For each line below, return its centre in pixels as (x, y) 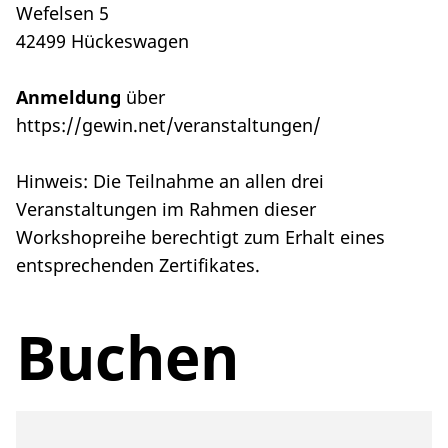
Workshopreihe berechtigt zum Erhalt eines (200, 237)
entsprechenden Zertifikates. (138, 265)
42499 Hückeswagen (102, 41)
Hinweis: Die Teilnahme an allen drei (170, 181)
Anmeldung (68, 97)
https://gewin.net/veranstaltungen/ (168, 125)
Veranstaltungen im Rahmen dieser (166, 209)
